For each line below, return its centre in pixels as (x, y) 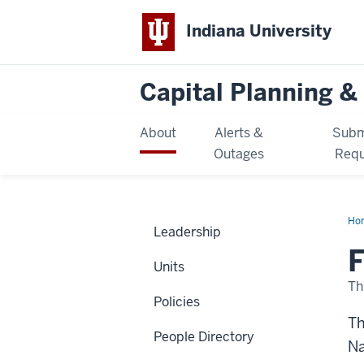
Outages (239, 154)
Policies (177, 301)
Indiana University (259, 31)
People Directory (204, 336)
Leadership (187, 232)
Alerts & (239, 132)
